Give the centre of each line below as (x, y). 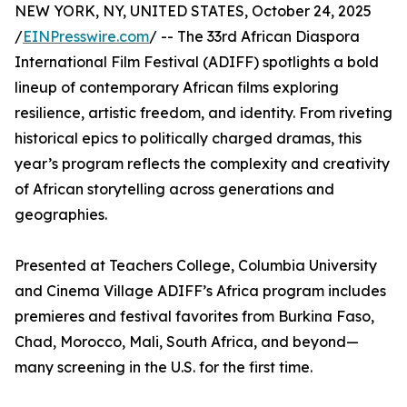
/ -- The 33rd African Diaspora (254, 37)
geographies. (61, 215)
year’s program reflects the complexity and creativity (202, 164)
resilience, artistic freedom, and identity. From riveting (203, 113)
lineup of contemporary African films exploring (177, 88)
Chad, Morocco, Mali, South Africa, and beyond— (187, 342)
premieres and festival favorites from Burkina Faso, (194, 317)
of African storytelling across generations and (174, 189)
